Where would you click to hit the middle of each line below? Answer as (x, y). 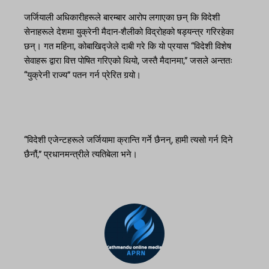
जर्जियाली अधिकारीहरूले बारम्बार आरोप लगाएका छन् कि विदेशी (122, 18)
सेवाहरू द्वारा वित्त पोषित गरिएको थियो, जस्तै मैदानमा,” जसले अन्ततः (128, 61)
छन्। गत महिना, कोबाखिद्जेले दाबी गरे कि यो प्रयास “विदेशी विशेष (128, 47)
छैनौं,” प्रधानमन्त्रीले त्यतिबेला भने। (81, 155)
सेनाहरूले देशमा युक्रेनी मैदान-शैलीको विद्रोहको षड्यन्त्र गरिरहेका (129, 32)
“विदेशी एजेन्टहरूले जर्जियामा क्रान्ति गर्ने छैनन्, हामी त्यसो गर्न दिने (128, 140)
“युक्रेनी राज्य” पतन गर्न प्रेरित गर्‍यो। (83, 75)
